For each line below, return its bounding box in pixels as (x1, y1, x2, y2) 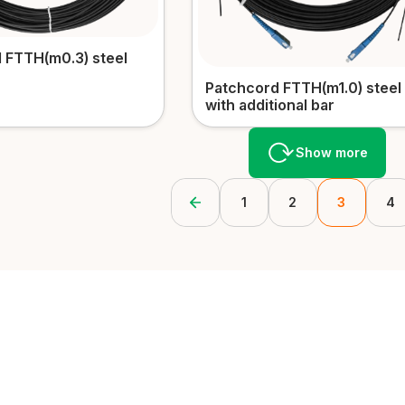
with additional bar (205, 96, 334, 115)
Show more (295, 145, 368, 161)
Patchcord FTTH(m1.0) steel (205, 79, 401, 98)
